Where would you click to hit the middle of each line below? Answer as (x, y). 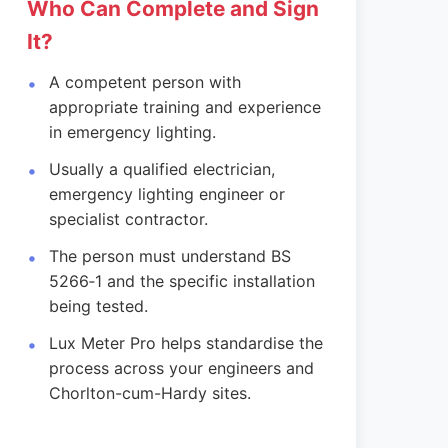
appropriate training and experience (185, 107)
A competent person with (145, 82)
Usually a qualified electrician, (162, 169)
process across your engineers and (182, 368)
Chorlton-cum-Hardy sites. (150, 393)
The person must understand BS (170, 256)
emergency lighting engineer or (167, 194)
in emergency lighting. (133, 132)
